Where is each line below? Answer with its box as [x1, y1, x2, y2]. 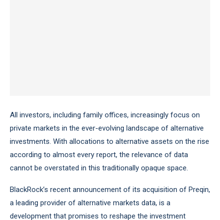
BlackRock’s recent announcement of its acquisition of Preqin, [10, 185, 210, 194]
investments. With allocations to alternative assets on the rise [10, 137, 209, 146]
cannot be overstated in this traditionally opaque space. [10, 164, 188, 172]
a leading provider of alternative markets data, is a [10, 198, 170, 207]
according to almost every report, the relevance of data [10, 150, 188, 159]
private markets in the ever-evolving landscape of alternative [10, 124, 204, 133]
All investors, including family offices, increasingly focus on [10, 110, 200, 119]
